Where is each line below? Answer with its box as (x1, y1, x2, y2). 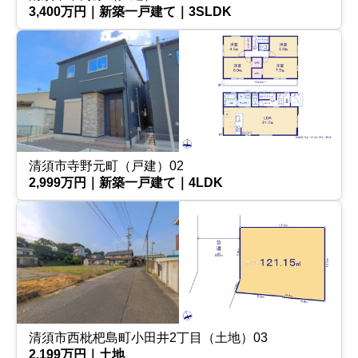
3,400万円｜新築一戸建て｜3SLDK (29, 5, 232, 18)
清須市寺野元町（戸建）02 (29, 159, 184, 173)
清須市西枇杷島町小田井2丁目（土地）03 (29, 330, 268, 344)
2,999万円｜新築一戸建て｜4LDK (29, 176, 223, 190)
